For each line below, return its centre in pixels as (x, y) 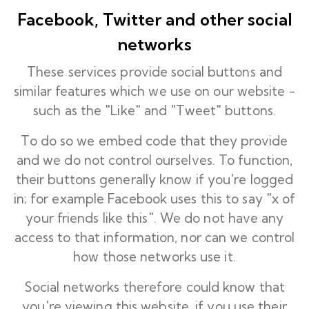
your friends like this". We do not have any (154, 218)
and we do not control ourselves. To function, (154, 160)
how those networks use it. (154, 257)
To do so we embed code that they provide (154, 141)
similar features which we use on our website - (154, 91)
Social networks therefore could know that (154, 287)
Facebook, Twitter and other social (154, 19)
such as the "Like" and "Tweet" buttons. (154, 110)
